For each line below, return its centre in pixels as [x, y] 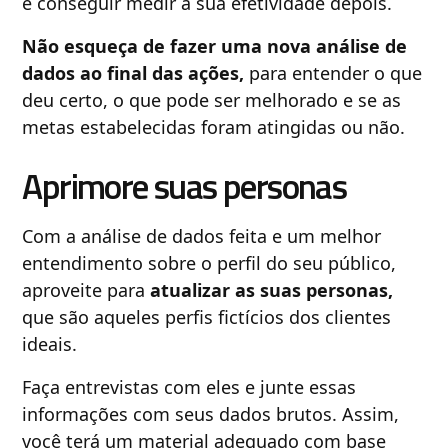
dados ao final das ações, [133, 72]
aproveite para [86, 289]
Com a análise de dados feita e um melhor [202, 235]
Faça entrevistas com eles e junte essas [189, 386]
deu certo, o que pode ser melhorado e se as [212, 99]
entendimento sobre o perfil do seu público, [209, 262]
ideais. [52, 343]
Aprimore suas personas [184, 185]
